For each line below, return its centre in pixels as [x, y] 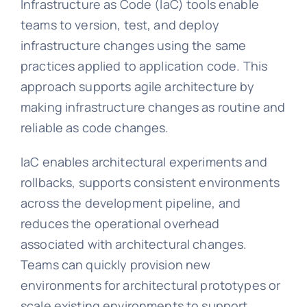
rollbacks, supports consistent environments [150, 182]
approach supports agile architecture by [137, 86]
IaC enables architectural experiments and [144, 161]
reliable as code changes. [95, 127]
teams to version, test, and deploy [120, 24]
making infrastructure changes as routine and [153, 107]
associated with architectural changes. [134, 244]
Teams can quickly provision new [115, 264]
